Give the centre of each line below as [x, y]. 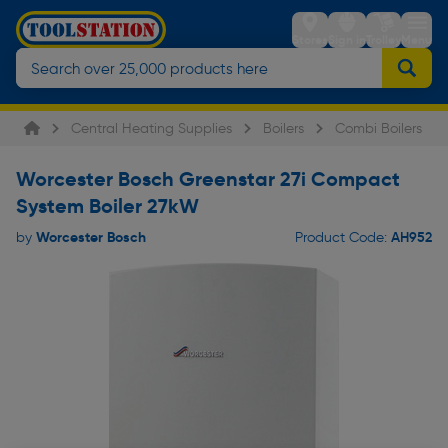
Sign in [347, 39]
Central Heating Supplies [151, 128]
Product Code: [343, 237]
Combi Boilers [378, 128]
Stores [310, 39]
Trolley [383, 39]
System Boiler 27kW [107, 206]
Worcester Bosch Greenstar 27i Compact [208, 179]
